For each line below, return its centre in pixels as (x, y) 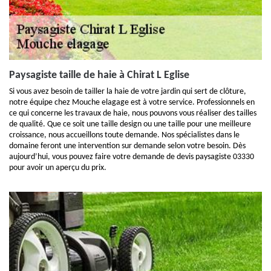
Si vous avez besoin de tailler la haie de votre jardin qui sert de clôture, (128, 92)
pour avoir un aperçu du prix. (58, 168)
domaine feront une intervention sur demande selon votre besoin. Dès (127, 146)
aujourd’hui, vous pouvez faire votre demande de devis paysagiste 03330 (132, 157)
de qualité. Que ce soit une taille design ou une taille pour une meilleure (130, 124)
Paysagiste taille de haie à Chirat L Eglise (99, 75)
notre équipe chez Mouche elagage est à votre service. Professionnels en (132, 103)
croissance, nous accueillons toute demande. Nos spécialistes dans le (124, 135)
